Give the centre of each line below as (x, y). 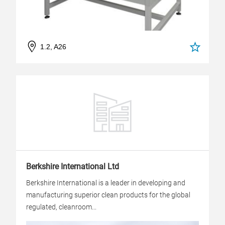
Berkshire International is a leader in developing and (106, 183)
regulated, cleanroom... (61, 207)
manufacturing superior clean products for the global (108, 195)
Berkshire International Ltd (73, 166)
